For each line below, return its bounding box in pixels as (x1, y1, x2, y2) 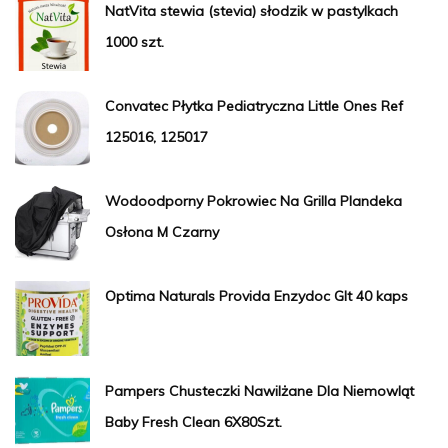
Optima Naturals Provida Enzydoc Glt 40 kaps (105, 286, 408, 305)
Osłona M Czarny (105, 222, 219, 241)
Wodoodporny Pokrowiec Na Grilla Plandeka (105, 191, 402, 210)
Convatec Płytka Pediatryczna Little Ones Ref (105, 96, 403, 115)
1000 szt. (105, 32, 164, 51)
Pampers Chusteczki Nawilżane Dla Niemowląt (105, 381, 414, 400)
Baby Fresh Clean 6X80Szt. (105, 412, 282, 431)
